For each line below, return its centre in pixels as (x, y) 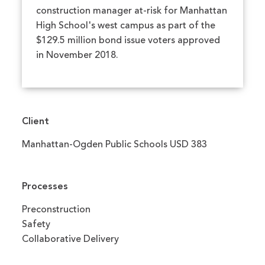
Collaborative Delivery (71, 240)
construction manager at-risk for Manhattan (132, 11)
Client (36, 122)
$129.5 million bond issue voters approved (128, 41)
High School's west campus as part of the (126, 26)
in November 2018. (77, 56)
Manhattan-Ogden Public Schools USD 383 (115, 145)
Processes (45, 187)
